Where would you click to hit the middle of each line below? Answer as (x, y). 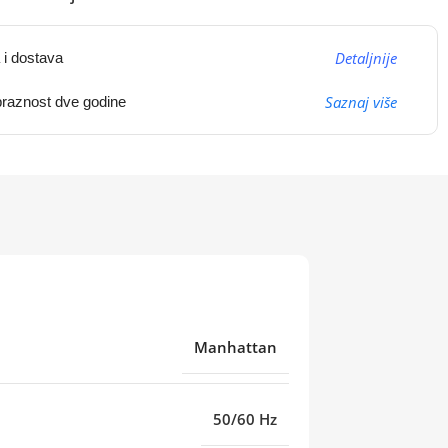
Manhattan (235, 346)
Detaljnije (365, 58)
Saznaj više (360, 102)
